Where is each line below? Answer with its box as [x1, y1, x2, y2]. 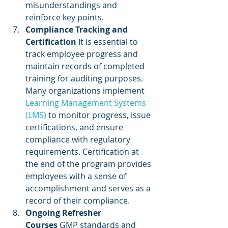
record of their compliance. [25, 195, 130, 206]
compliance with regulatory [25, 134, 132, 145]
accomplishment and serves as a [25, 183, 153, 194]
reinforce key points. [25, 12, 104, 23]
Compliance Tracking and [25, 24, 130, 35]
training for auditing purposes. [25, 73, 145, 84]
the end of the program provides [25, 158, 153, 169]
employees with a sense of [25, 170, 128, 182]
